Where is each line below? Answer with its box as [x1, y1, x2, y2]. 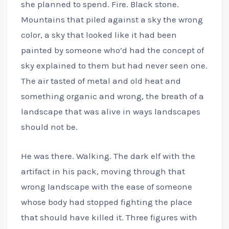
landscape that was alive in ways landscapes [20, 106, 200, 117]
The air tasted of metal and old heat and [20, 76, 181, 86]
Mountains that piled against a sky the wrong [20, 14, 203, 25]
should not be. [20, 122, 78, 132]
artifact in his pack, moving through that [20, 166, 185, 177]
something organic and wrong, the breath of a [20, 91, 204, 102]
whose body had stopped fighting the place [20, 197, 192, 208]
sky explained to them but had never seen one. [20, 60, 208, 71]
